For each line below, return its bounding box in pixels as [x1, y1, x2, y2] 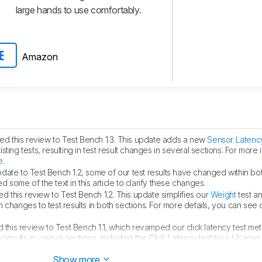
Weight [210, 189, 236, 199]
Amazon [22, 50, 58, 63]
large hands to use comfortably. [15, 4, 142, 16]
